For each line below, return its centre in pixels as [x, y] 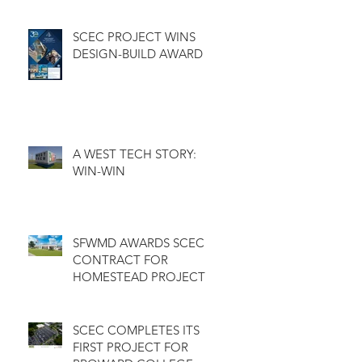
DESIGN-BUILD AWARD [138, 53]
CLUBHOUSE [109, 19]
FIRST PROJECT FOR [130, 347]
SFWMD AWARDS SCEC [139, 242]
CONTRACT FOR [120, 259]
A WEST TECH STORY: [135, 154]
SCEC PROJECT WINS [134, 36]
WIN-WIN [99, 170]
